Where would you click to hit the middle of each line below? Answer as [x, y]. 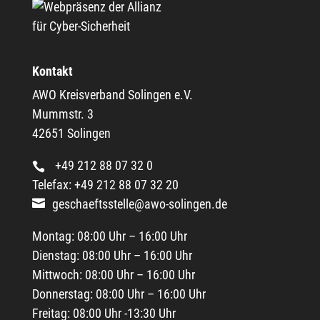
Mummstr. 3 [62, 114]
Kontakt [52, 71]
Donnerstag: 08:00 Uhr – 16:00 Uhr [119, 294]
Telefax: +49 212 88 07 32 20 [105, 184]
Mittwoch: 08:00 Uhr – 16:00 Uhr [113, 274]
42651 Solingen [71, 133]
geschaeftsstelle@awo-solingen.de [139, 204]
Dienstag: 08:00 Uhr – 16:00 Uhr [112, 255]
